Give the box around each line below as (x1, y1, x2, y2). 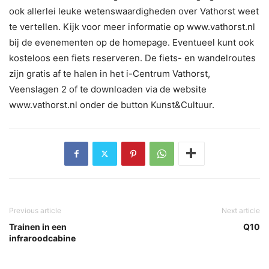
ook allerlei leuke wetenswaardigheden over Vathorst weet (9, 5, 259, 17)
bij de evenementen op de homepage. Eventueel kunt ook (9, 36, 254, 48)
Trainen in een (9, 221, 67, 232)
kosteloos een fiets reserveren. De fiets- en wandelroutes (9, 52, 256, 64)
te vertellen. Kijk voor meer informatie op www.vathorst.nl (9, 20, 255, 32)
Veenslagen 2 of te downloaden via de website (9, 83, 207, 95)
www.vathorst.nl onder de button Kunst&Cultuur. (9, 98, 214, 110)
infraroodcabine (9, 232, 76, 243)
